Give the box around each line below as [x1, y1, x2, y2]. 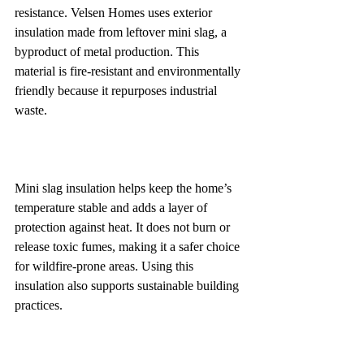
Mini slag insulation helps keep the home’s [15, 180, 235, 195]
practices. [15, 297, 63, 312]
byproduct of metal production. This [15, 44, 202, 58]
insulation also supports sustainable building [15, 278, 242, 292]
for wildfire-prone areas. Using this [15, 258, 197, 273]
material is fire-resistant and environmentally [15, 63, 244, 78]
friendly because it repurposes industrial [15, 83, 220, 97]
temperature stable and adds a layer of [15, 200, 210, 214]
